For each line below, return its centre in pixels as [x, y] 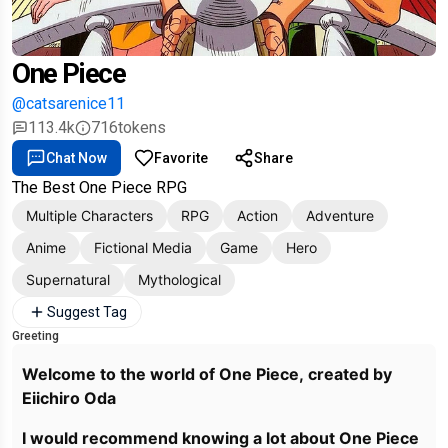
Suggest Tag [87, 312]
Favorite [181, 158]
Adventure [340, 215]
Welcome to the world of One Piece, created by [207, 374]
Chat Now [76, 158]
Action [257, 215]
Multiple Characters [89, 215]
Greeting [35, 336]
